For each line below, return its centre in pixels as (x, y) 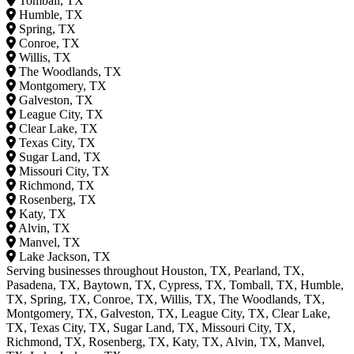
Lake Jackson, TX (65, 257)
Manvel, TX (50, 243)
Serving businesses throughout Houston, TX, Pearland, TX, (155, 271)
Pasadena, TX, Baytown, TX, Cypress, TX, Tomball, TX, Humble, (175, 285)
